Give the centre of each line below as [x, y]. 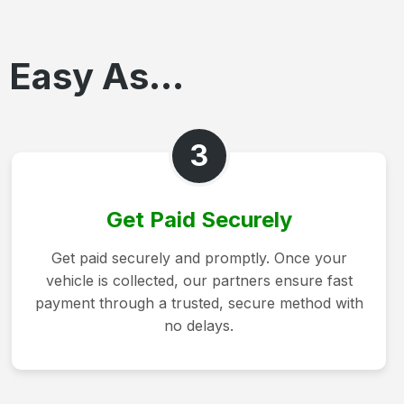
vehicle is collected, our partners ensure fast [199, 280]
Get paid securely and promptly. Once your [199, 257]
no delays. [199, 325]
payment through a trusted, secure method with [199, 303]
